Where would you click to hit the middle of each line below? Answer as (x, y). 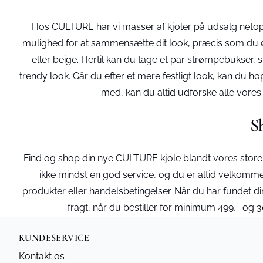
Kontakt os (42, 256)
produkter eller (56, 191)
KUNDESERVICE (54, 238)
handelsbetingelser (130, 191)
